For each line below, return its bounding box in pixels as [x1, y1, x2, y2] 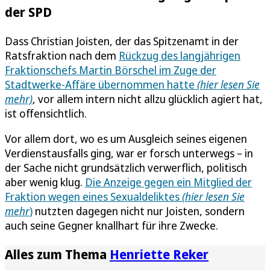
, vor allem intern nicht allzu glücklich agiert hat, [33, 91, 263, 106]
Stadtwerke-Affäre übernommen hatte [5, 77, 197, 92]
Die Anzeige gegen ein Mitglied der [85, 174, 252, 189]
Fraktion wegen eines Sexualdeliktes [5, 189, 182, 204]
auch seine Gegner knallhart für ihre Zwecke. [5, 218, 218, 233]
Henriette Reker [110, 245, 209, 263]
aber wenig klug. [5, 174, 85, 189]
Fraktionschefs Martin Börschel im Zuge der [5, 62, 216, 77]
